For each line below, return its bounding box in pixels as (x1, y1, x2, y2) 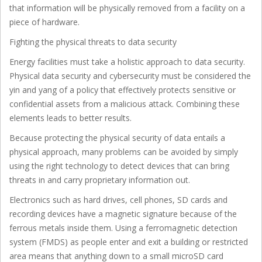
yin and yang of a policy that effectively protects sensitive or (9, 84, 236, 95)
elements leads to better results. (9, 112, 132, 123)
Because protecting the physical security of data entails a (9, 132, 225, 143)
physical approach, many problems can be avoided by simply (9, 146, 238, 157)
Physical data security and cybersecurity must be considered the (9, 70, 251, 81)
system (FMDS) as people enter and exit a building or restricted (9, 236, 248, 247)
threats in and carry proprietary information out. (9, 174, 190, 185)
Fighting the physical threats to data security (9, 36, 177, 47)
